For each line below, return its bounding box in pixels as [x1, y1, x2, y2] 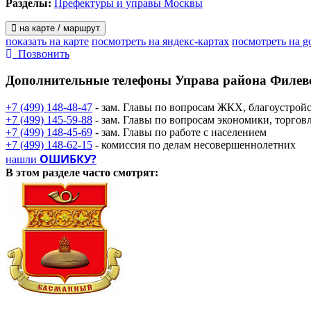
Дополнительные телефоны [6, 73, 175, 88]
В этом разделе [6, 166, 83, 178]
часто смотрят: [83, 166, 158, 178]
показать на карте [6, 35, 89, 47]
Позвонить [12, 47, 69, 60]
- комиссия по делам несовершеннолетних [92, 138, 296, 151]
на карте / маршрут [17, 22, 100, 33]
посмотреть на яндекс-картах [92, 35, 229, 47]
